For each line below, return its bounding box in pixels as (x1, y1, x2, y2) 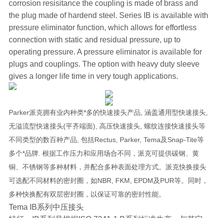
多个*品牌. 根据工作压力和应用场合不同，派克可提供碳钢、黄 (8, 149, 199, 157)
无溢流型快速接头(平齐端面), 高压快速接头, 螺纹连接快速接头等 (8, 122, 205, 130)
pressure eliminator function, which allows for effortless (8, 23, 197, 32)
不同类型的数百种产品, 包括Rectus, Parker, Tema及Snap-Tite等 (8, 135, 204, 144)
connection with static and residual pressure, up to (8, 35, 181, 44)
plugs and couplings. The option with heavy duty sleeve (8, 59, 200, 68)
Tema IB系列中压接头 (8, 202, 84, 211)
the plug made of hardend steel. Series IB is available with (8, 11, 208, 19)
